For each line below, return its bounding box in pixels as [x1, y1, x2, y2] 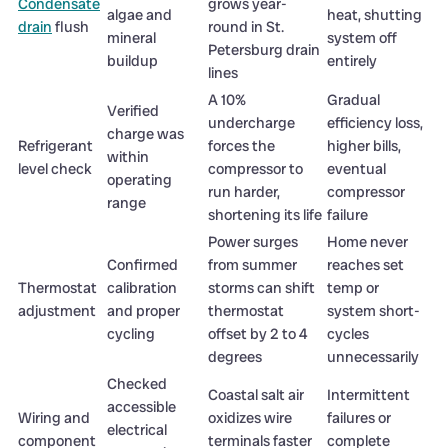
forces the [208, 135, 275, 156]
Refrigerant [18, 135, 93, 156]
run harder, [208, 181, 280, 202]
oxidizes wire [208, 407, 292, 428]
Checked [107, 373, 167, 394]
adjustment [18, 300, 96, 321]
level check [18, 158, 92, 179]
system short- [327, 300, 420, 321]
